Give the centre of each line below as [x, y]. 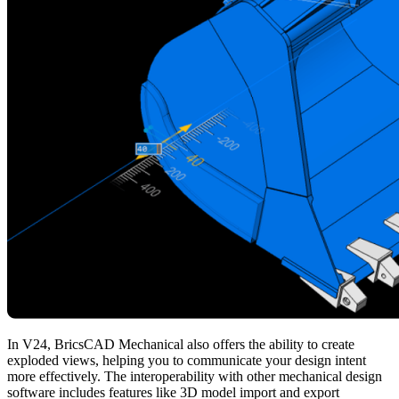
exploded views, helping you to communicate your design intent [187, 361]
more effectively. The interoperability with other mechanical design [195, 377]
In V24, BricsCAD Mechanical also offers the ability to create [181, 345]
